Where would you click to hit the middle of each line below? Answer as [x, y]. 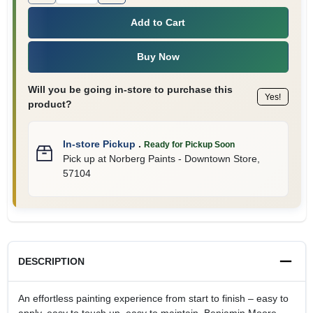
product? [50, 104]
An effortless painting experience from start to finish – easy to [153, 298]
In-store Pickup [99, 144]
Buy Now [158, 57]
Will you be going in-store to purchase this [130, 89]
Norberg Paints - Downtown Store [183, 158]
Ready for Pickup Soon [189, 144]
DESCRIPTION [51, 261]
